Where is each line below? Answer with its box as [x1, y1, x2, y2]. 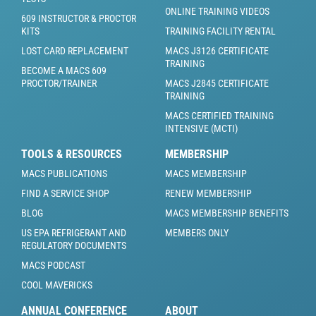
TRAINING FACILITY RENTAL [165, 25, 276, 37]
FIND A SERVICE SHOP [21, 187, 109, 199]
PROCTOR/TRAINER [21, 77, 97, 89]
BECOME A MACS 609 [21, 64, 107, 76]
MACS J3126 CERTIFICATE [165, 44, 269, 56]
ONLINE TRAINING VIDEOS [165, 5, 269, 17]
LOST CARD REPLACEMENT [21, 44, 128, 56]
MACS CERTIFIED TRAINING [165, 109, 274, 121]
